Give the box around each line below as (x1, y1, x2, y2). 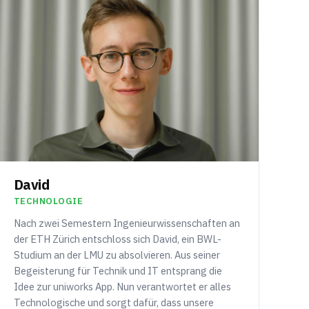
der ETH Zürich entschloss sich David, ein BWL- (13, 232, 221, 246)
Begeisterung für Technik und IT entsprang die (13, 264, 222, 278)
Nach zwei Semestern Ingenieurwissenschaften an (13, 217, 240, 230)
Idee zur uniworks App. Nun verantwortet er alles (13, 280, 231, 294)
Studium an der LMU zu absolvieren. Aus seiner (13, 248, 220, 262)
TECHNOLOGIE (13, 195, 83, 208)
